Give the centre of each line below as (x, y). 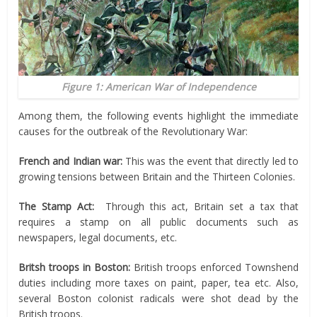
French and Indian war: (70, 161)
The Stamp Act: (56, 206)
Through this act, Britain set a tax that (196, 206)
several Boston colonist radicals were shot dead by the (158, 298)
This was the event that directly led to (210, 161)
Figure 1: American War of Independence (158, 86)
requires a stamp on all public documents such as (158, 221)
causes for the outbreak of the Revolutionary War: (133, 131)
